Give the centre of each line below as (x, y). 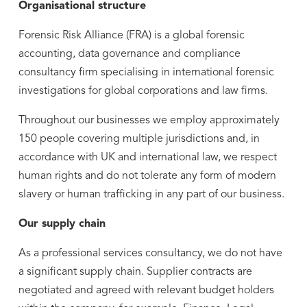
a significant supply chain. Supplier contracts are (135, 272)
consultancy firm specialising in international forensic (146, 73)
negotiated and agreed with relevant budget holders (146, 291)
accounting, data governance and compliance (129, 54)
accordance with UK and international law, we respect (147, 158)
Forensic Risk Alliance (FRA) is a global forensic (131, 36)
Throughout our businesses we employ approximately (149, 121)
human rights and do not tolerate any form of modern (147, 176)
